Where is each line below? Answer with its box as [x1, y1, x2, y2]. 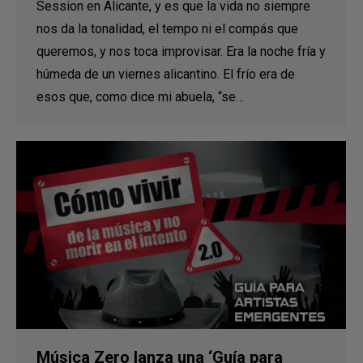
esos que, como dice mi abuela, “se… [36, 89, 244, 105]
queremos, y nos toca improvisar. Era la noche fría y [36, 44, 326, 59]
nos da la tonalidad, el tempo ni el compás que [36, 21, 298, 36]
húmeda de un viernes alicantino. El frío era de [36, 66, 295, 82]
